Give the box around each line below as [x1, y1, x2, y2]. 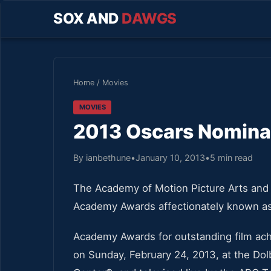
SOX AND [53, 10, 122, 27]
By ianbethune [73, 152, 131, 163]
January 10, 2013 [135, 152, 205, 163]
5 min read [210, 152, 253, 163]
